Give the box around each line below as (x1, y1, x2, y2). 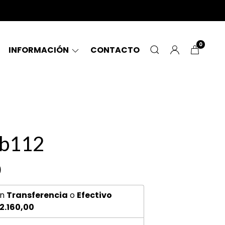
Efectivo (76, 189, 112, 201)
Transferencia (6, 189, 68, 201)
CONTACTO (90, 44, 140, 56)
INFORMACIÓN (9, 44, 70, 56)
